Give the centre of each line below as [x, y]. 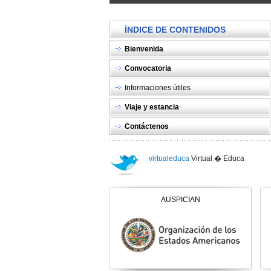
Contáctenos [147, 126]
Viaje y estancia [152, 107]
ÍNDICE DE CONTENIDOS [175, 30]
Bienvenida [144, 49]
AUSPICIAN [181, 200]
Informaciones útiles [158, 88]
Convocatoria [148, 68]
